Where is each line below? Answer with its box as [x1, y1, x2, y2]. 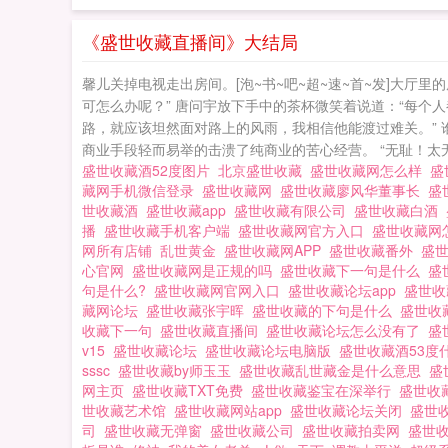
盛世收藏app [146, 200, 234, 220]
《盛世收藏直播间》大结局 [82, 28, 298, 54]
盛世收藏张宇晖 [146, 300, 252, 320]
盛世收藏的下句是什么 [252, 300, 400, 320]
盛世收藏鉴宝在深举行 [251, 380, 399, 400]
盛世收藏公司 [210, 420, 302, 440]
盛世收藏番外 [329, 240, 421, 260]
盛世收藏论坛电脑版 [205, 340, 339, 360]
